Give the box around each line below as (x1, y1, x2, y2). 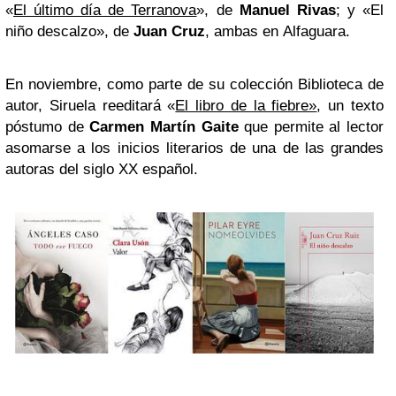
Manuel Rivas (239, 2, 336, 19)
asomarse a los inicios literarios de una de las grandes (5, 140, 384, 157)
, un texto (316, 97, 385, 115)
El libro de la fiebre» (175, 97, 317, 115)
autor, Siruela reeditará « (5, 97, 176, 115)
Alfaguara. (283, 23, 350, 41)
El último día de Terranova (13, 2, 197, 19)
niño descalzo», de (5, 23, 133, 41)
